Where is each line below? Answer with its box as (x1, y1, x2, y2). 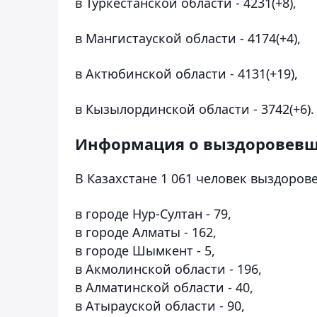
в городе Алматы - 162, (75, 223, 217, 241)
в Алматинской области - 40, (75, 278, 253, 296)
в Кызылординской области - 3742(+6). (75, 100, 314, 117)
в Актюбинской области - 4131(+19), (75, 64, 298, 82)
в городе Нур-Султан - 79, (75, 204, 231, 222)
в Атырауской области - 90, (75, 296, 245, 314)
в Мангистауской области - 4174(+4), (75, 29, 301, 47)
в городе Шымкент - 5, (75, 241, 215, 259)
